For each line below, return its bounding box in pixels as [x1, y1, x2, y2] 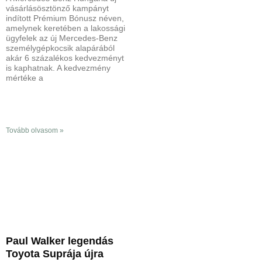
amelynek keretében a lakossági [6, 23, 125, 33]
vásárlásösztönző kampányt [6, 3, 109, 13]
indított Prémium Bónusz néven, [6, 13, 124, 23]
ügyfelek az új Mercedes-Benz [6, 33, 118, 43]
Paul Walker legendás [6, 235, 113, 247]
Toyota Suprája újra [6, 247, 104, 260]
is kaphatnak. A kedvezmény [6, 63, 111, 73]
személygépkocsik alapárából [6, 43, 115, 53]
